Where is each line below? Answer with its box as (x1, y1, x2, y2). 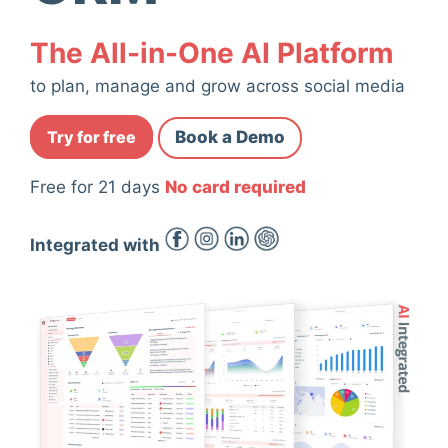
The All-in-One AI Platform (30, 36, 394, 70)
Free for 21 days (30, 177, 165, 197)
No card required (165, 177, 306, 197)
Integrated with (30, 234, 160, 255)
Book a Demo (175, 126, 285, 147)
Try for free (47, 126, 136, 147)
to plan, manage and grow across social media (30, 76, 405, 96)
